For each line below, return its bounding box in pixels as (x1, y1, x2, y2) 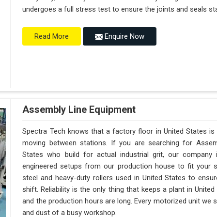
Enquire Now (103, 31, 145, 41)
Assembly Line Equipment (22, 103, 136, 115)
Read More (34, 31, 69, 41)
